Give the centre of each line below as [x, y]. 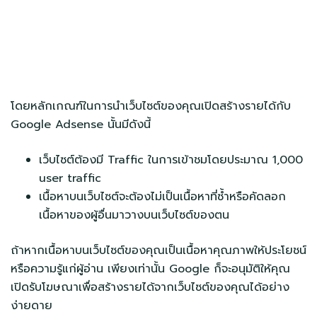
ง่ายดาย [31, 305]
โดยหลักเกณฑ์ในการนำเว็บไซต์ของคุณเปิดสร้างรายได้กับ [151, 106]
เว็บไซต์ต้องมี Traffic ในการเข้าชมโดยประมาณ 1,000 [171, 160]
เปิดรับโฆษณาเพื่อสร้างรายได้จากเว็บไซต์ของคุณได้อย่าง [150, 287]
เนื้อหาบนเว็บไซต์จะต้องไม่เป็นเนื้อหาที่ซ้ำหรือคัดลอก [162, 196]
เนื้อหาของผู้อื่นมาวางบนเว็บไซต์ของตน [134, 215]
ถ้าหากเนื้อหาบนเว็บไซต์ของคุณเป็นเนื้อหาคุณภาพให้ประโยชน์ [158, 250]
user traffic [70, 178]
